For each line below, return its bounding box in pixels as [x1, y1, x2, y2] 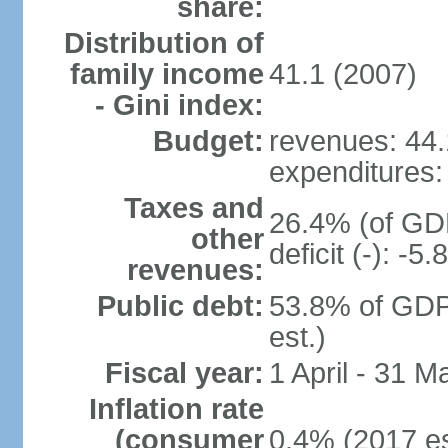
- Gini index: [94, 89, 264, 121]
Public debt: [96, 290, 264, 322]
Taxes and [123, 192, 264, 224]
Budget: [152, 125, 264, 157]
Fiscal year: [104, 357, 264, 389]
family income [69, 58, 264, 90]
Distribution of [63, 27, 264, 59]
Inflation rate [88, 393, 264, 425]
